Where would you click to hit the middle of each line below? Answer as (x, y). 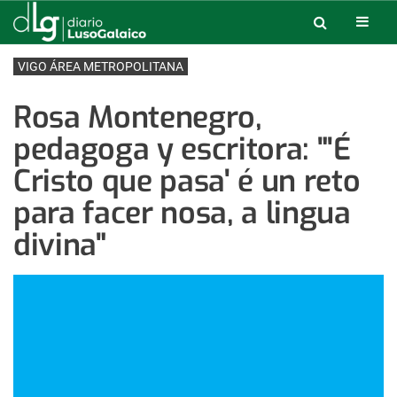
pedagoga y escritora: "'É (182, 149)
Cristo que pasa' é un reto (187, 181)
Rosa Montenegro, (138, 117)
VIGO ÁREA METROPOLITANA (101, 66)
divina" (60, 245)
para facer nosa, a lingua (182, 213)
